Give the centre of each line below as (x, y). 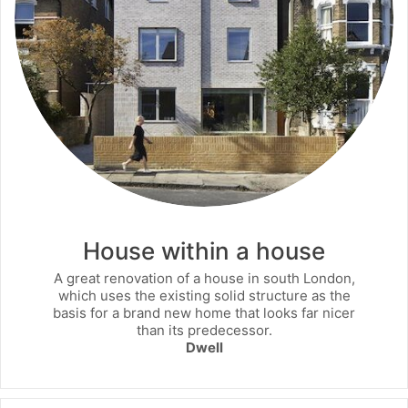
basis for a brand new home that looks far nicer (204, 313)
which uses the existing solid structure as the (204, 296)
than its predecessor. (204, 330)
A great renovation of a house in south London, (204, 278)
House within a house (204, 250)
